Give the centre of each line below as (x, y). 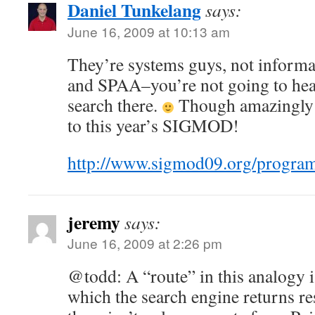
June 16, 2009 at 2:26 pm (145, 243)
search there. (115, 105)
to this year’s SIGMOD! (153, 125)
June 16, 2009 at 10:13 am (149, 31)
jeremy (94, 222)
